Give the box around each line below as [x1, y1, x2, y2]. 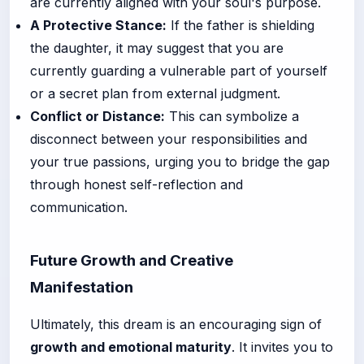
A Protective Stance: [30, 16, 167, 33]
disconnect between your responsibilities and [30, 130, 307, 147]
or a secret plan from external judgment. [30, 84, 280, 102]
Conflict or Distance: [30, 107, 165, 124]
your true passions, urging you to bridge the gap [30, 153, 330, 170]
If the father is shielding [167, 16, 314, 33]
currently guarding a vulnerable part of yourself [30, 62, 327, 79]
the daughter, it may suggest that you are [30, 39, 284, 56]
